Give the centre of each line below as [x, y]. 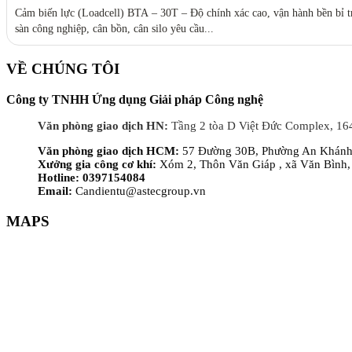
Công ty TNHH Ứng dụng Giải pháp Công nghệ [135, 99]
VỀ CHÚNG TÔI [63, 69]
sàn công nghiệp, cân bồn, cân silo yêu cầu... [114, 29]
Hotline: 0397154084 [92, 177]
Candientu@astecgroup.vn [139, 191]
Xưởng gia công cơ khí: [99, 164]
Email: [55, 191]
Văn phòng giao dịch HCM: [108, 150]
